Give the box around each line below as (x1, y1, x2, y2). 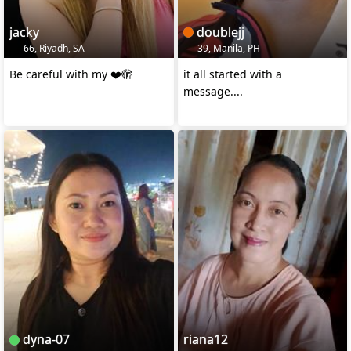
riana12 (183, 331, 228, 349)
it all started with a (183, 66, 282, 81)
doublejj (193, 23, 244, 41)
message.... (183, 83, 243, 99)
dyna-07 (20, 331, 70, 349)
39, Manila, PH (194, 41, 260, 55)
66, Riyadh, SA (21, 41, 85, 55)
